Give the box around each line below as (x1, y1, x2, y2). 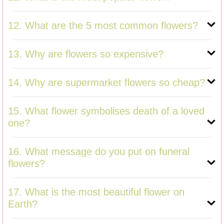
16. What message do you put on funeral (8, 145, 189, 157)
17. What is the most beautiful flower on (8, 186, 184, 197)
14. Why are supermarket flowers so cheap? (8, 76, 205, 88)
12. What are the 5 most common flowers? (8, 19, 198, 31)
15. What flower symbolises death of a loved (8, 105, 204, 116)
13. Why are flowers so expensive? (8, 48, 163, 59)
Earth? (8, 198, 37, 209)
